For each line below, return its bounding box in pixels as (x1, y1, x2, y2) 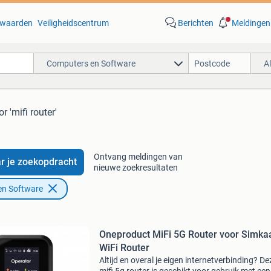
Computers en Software (46, 58, 135, 68)
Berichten (177, 18, 214, 28)
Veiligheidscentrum (37, 18, 109, 28)
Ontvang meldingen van (93, 152, 183, 162)
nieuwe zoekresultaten (93, 163, 178, 172)
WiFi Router (99, 242, 149, 253)
